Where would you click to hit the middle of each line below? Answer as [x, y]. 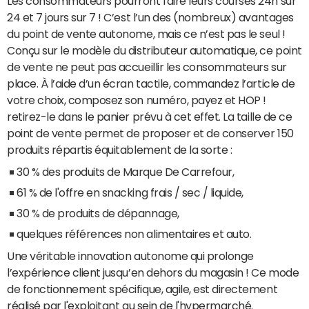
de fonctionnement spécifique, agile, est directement [142, 289]
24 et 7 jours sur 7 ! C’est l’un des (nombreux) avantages [150, 17]
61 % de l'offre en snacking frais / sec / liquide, [130, 192]
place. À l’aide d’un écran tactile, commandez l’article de [151, 83]
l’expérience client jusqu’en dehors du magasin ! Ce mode [153, 272]
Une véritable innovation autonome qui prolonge [130, 256]
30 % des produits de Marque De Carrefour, [126, 172]
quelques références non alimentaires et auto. [134, 234]
